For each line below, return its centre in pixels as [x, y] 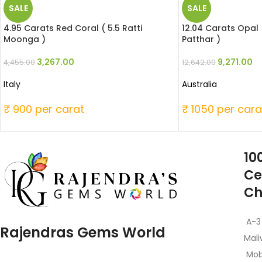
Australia [199, 85]
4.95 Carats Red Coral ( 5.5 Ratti [73, 28]
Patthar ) [201, 39]
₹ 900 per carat [44, 109]
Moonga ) [25, 39]
